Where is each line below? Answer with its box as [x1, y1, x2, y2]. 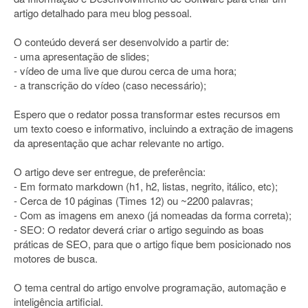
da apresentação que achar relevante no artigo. [14, 135, 224, 150]
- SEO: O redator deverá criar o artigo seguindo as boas [14, 222, 264, 236]
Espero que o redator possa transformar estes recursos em [14, 107, 280, 121]
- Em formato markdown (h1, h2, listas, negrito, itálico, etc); [14, 179, 278, 193]
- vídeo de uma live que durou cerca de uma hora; [14, 63, 236, 78]
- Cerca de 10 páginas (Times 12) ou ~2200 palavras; [14, 193, 253, 208]
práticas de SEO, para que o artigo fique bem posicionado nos [14, 236, 291, 251]
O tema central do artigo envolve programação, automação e [14, 280, 286, 294]
